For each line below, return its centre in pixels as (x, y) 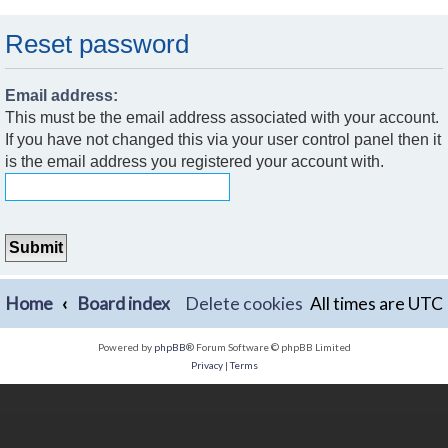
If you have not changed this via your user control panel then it (223, 140)
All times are (359, 304)
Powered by (125, 347)
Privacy (206, 365)
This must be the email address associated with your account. (222, 118)
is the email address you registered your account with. (194, 162)
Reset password (97, 43)
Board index (123, 304)
